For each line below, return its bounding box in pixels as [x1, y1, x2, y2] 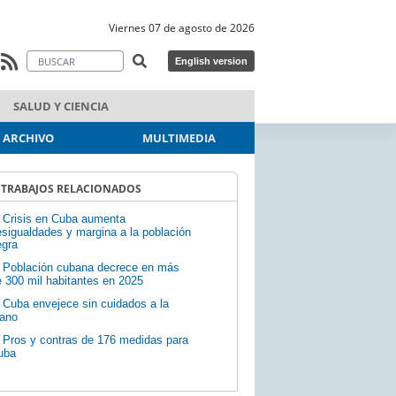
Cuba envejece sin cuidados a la [2, 297, 169, 311]
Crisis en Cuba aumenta [2, 212, 126, 226]
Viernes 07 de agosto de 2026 [109, 19, 255, 35]
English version [175, 56, 247, 67]
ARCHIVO [3, 129, 55, 146]
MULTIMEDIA [142, 129, 217, 146]
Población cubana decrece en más [2, 261, 179, 275]
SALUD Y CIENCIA [13, 97, 110, 114]
